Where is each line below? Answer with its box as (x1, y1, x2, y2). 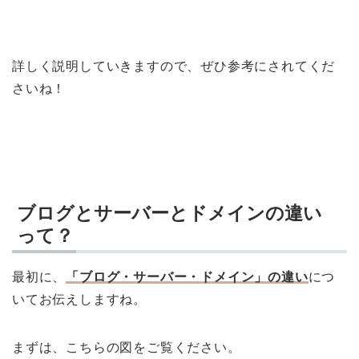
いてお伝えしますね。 (12, 292, 147, 307)
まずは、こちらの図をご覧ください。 (12, 341, 241, 355)
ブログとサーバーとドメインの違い (17, 203, 322, 224)
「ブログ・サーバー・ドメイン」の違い (66, 270, 309, 284)
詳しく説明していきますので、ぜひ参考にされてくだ (12, 59, 336, 73)
